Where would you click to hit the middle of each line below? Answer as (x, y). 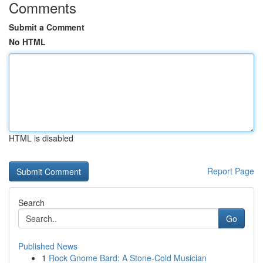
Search (31, 203)
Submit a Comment (47, 27)
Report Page (231, 171)
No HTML (27, 42)
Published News (48, 246)
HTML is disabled (41, 138)
